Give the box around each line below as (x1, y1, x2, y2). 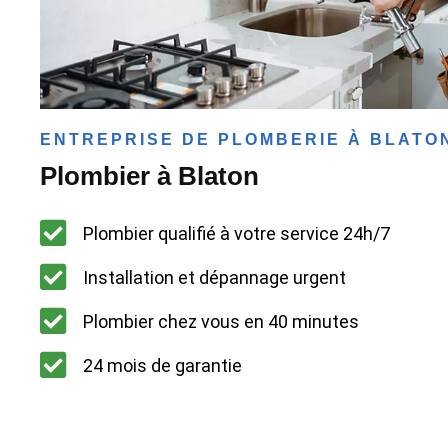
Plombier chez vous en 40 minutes (82, 310, 359, 332)
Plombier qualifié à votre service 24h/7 (82, 222, 390, 244)
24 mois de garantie (82, 354, 242, 376)
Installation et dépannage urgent (82, 266, 346, 288)
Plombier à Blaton (40, 161, 259, 192)
